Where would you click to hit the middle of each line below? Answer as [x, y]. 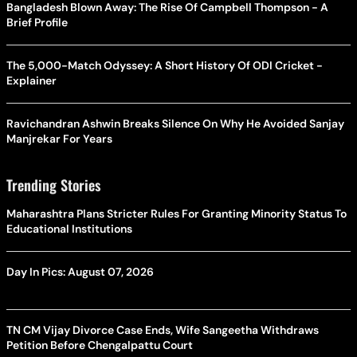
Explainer [31, 80]
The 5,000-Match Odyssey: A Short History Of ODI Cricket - [165, 65]
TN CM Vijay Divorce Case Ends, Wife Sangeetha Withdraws [163, 330]
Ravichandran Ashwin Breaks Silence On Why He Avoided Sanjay [175, 123]
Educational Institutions [69, 228]
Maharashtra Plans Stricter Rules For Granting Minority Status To [177, 213]
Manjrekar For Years [59, 138]
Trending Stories [53, 184]
